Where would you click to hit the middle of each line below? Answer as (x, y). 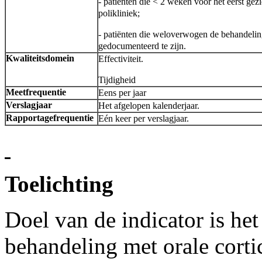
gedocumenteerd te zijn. (142, 46)
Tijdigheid (117, 80)
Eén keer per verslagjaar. (144, 119)
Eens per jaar (122, 93)
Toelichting (59, 184)
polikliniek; (119, 13)
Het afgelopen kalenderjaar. (149, 106)
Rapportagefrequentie (50, 118)
